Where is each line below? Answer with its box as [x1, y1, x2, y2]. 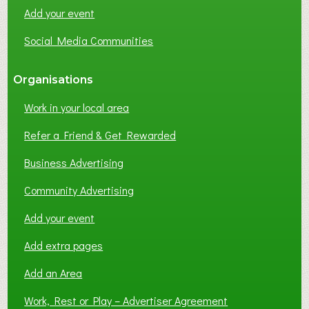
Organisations [13, 73, 94, 87]
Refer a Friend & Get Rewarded [24, 128, 177, 143]
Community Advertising [24, 183, 134, 198]
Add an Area [24, 266, 83, 281]
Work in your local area [24, 100, 130, 115]
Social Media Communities [24, 33, 154, 48]
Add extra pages [24, 238, 103, 253]
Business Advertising [24, 155, 124, 170]
